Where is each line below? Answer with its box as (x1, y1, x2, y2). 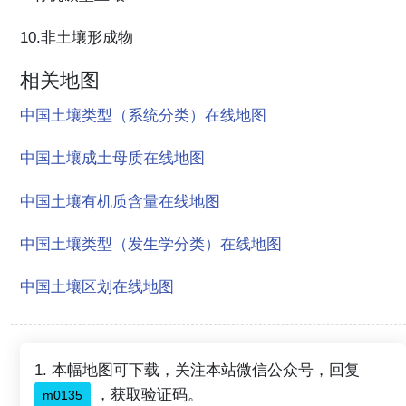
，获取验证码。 (91, 385, 203, 404)
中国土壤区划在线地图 (20, 277, 174, 295)
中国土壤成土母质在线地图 (20, 149, 205, 168)
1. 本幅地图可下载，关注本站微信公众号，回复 (34, 361, 360, 380)
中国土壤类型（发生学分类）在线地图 (20, 234, 282, 253)
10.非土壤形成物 (20, 28, 133, 47)
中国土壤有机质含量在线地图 (20, 191, 220, 210)
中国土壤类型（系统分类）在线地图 (20, 106, 266, 125)
